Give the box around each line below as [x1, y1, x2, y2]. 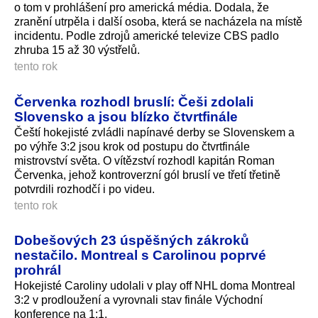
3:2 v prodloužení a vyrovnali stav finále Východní [14, 294, 263, 307]
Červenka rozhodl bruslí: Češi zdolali [14, 93, 253, 109]
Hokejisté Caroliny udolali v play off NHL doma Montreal [14, 280, 295, 292]
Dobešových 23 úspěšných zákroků [14, 232, 249, 248]
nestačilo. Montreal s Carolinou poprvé [14, 247, 266, 263]
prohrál [14, 262, 61, 278]
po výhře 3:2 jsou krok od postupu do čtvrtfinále [14, 140, 250, 153]
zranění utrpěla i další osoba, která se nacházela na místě [14, 15, 302, 28]
